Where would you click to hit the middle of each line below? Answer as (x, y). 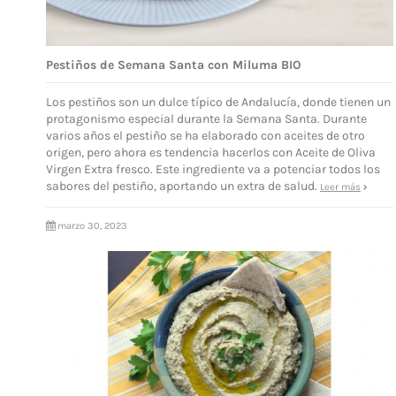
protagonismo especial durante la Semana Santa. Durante (206, 118)
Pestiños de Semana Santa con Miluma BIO (174, 65)
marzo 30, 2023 (92, 225)
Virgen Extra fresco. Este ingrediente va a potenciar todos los (213, 169)
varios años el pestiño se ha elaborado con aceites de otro (206, 135)
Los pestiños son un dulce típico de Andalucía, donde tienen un (218, 102)
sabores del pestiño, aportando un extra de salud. (183, 186)
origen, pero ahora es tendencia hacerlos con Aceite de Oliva (211, 152)
